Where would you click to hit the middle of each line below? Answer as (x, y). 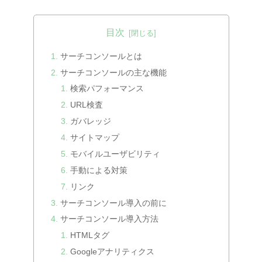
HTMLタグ (90, 235)
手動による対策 (99, 170)
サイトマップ (95, 138)
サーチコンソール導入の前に (113, 203)
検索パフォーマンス (107, 89)
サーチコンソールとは (101, 56)
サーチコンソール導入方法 (109, 219)
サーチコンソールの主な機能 (113, 72)
